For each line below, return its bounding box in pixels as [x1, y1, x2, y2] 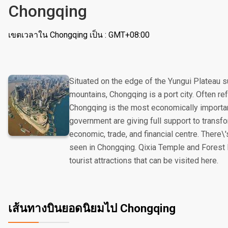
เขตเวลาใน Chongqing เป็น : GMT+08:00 [8, 30, 150, 40]
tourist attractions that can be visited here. [69, 156, 218, 165]
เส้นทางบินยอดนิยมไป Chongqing [8, 202, 176, 215]
